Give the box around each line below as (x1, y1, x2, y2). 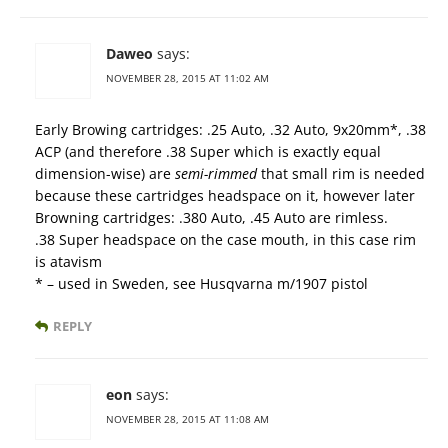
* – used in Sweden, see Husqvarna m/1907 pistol (35, 274, 368, 294)
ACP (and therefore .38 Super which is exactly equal (35, 142, 381, 162)
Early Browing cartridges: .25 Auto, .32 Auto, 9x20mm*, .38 (35, 120, 426, 140)
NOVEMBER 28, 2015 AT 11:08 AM (106, 412, 269, 427)
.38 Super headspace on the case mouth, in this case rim (35, 230, 416, 250)
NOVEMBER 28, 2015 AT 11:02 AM (106, 71, 269, 86)
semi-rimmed (175, 164, 257, 184)
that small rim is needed (257, 164, 425, 184)
